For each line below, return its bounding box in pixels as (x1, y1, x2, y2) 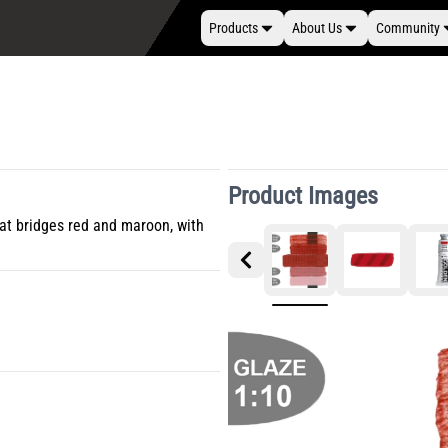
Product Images (227, 182, 378, 210)
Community (376, 20, 440, 36)
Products (209, 20, 258, 36)
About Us (292, 20, 342, 36)
